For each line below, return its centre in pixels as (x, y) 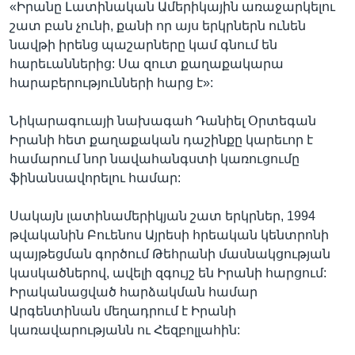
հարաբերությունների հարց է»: (111, 83)
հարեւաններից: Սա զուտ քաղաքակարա (147, 64)
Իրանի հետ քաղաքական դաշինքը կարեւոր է (161, 140)
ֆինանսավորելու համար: (95, 178)
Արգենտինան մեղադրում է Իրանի (123, 311)
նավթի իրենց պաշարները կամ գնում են (143, 45)
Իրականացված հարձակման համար (134, 292)
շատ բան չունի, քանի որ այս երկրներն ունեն (158, 26)
